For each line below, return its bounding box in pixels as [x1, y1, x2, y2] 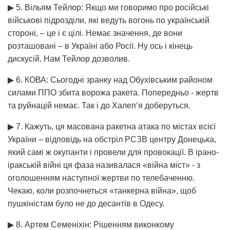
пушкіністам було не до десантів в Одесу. [8, 199, 164, 208]
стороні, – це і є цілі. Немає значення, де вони [8, 28, 182, 37]
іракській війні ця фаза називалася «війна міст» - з [8, 160, 200, 169]
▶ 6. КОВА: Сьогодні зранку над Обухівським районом [8, 75, 213, 84]
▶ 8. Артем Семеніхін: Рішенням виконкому [8, 220, 174, 229]
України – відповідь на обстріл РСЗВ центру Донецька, [8, 135, 216, 144]
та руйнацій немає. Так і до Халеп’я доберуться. [8, 101, 190, 110]
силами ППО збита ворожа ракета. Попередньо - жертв [8, 88, 219, 97]
